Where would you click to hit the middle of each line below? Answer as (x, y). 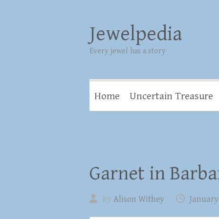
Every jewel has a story (128, 51)
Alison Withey (139, 199)
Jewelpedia (136, 34)
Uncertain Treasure (171, 96)
